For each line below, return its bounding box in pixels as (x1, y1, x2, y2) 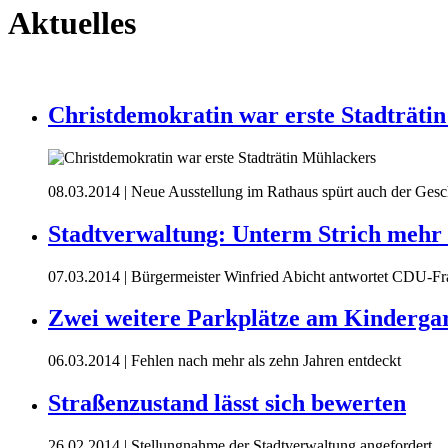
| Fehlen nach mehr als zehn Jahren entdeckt (120, 352, 401, 370)
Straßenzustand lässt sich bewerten (48, 390, 406, 417)
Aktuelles (8, 5, 136, 42)
